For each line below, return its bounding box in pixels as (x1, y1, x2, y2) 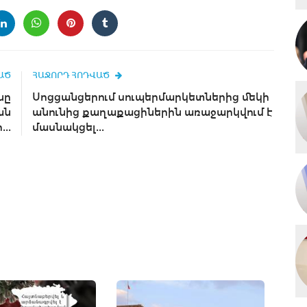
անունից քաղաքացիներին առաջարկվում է (32, 106, 273, 119)
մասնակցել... (32, 121, 104, 134)
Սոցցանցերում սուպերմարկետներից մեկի (32, 90, 269, 103)
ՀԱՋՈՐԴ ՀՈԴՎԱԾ (32, 70, 110, 81)
